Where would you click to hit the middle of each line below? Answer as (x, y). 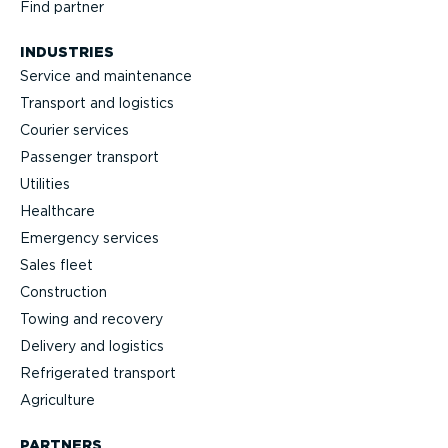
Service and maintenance (106, 76)
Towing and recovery (91, 319)
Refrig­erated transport (98, 373)
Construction (63, 292)
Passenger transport (89, 157)
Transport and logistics (97, 103)
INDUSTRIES (67, 51)
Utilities (45, 184)
